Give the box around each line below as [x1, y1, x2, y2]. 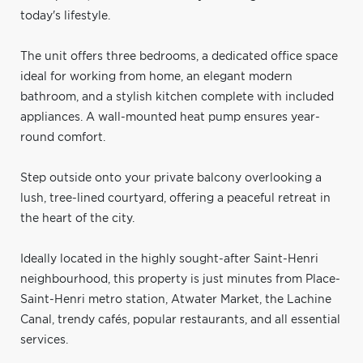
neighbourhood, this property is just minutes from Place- [20, 273, 340, 285]
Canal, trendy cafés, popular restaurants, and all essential [20, 314, 340, 326]
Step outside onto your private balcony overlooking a [20, 172, 322, 184]
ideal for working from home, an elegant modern [20, 70, 293, 83]
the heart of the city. [20, 212, 135, 224]
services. [20, 334, 68, 346]
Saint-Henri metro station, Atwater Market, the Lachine [20, 293, 331, 305]
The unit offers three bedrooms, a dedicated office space [20, 50, 338, 62]
